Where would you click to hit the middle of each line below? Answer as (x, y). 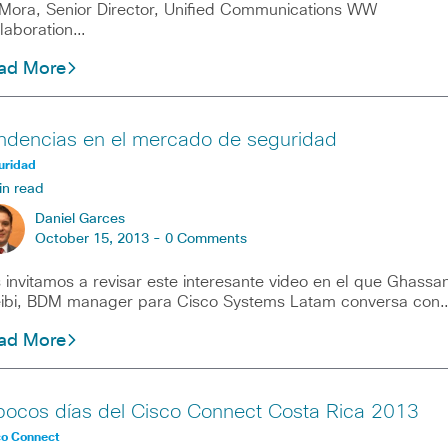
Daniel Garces (79, 219)
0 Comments (205, 239)
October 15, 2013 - (99, 239)
